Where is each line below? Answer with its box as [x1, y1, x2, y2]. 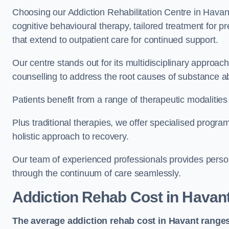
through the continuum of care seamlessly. [12, 168, 181, 179]
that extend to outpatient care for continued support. [12, 35, 218, 45]
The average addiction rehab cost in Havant [12, 216, 199, 226]
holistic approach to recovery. [12, 131, 131, 142]
